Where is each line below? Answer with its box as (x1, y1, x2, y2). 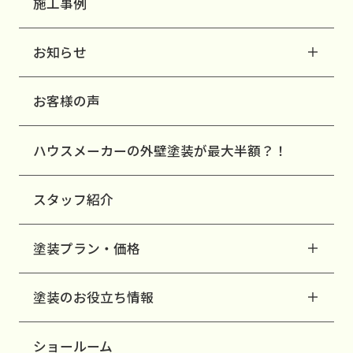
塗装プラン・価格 (32, 238, 140, 258)
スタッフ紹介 (32, 189, 113, 209)
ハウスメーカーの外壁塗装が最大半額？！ (32, 140, 288, 160)
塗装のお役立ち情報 (32, 288, 154, 307)
